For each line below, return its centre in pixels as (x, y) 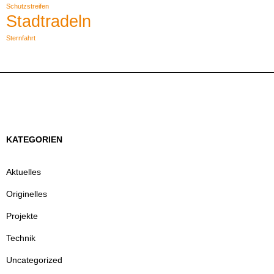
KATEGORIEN (34, 140)
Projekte (22, 216)
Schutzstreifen (28, 6)
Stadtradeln (49, 22)
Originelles (27, 194)
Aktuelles (24, 172)
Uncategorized (34, 260)
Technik (21, 238)
